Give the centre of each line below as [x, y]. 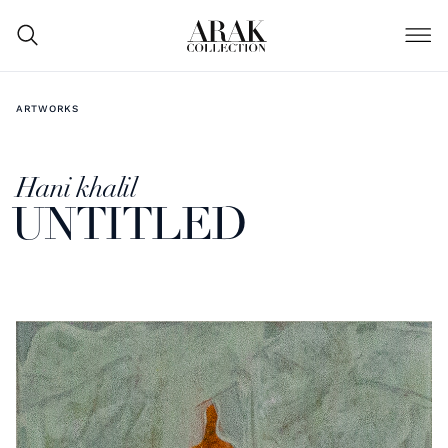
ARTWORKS [47, 108]
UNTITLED [129, 227]
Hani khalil [76, 190]
